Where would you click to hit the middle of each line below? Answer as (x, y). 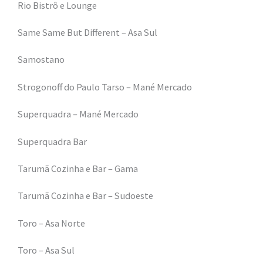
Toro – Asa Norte (51, 223)
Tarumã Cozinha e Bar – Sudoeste (85, 196)
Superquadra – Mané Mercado (78, 114)
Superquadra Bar (52, 141)
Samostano (41, 60)
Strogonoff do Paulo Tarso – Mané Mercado (105, 87)
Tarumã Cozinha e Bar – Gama (78, 168)
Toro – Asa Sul (46, 250)
